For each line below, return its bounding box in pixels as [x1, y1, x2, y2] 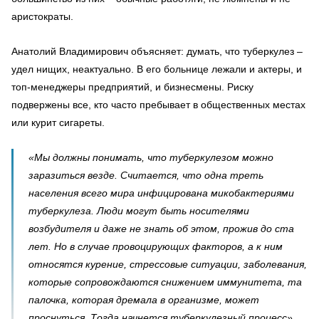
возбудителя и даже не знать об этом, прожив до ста [28, 223, 294, 234]
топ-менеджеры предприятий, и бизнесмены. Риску [11, 81, 253, 93]
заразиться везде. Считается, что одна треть [28, 169, 263, 181]
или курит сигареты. [11, 117, 105, 128]
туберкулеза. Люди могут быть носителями [28, 205, 249, 216]
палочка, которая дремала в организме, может [28, 294, 259, 305]
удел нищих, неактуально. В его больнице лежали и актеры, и [11, 63, 302, 75]
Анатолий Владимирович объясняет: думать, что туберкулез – [11, 46, 303, 57]
